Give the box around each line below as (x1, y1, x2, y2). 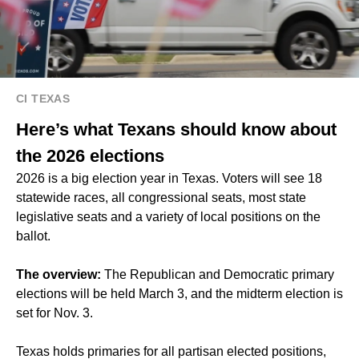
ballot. (16, 228, 50, 243)
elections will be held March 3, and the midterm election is (16, 286, 343, 301)
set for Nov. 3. (16, 305, 93, 320)
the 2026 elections (16, 145, 164, 166)
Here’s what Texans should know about (16, 119, 337, 139)
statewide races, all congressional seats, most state (16, 190, 306, 204)
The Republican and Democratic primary (101, 267, 334, 281)
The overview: (16, 267, 101, 281)
